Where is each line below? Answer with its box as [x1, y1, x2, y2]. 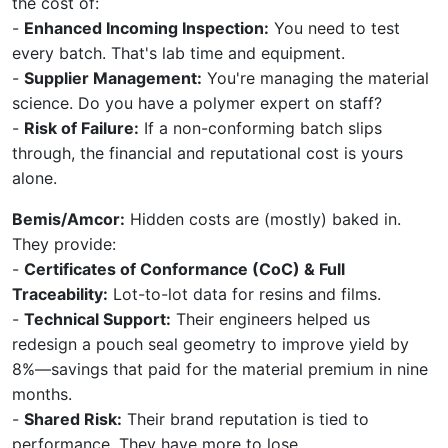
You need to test [269, 17, 400, 38]
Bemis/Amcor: [12, 208, 125, 229]
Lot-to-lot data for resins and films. [108, 283, 381, 304]
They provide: [12, 233, 116, 254]
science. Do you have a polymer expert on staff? [12, 92, 382, 113]
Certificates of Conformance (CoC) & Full [24, 258, 345, 279]
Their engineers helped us [171, 308, 370, 329]
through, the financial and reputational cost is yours [12, 142, 403, 163]
